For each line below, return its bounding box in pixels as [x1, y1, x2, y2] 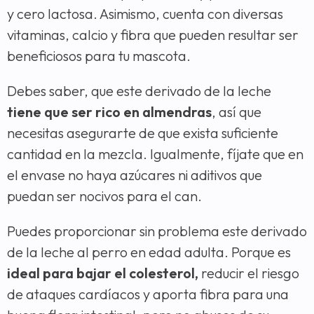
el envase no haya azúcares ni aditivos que [7, 165, 262, 184]
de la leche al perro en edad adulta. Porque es [7, 243, 291, 261]
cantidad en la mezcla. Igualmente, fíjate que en [7, 144, 303, 163]
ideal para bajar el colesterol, [7, 264, 198, 282]
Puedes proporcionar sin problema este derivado [7, 221, 307, 240]
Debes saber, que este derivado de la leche [7, 81, 271, 100]
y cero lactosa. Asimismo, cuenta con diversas [7, 4, 283, 22]
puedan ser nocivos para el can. [7, 186, 202, 205]
